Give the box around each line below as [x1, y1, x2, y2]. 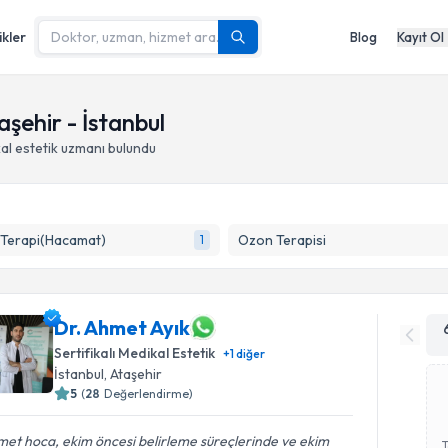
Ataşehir [110, 365, 163, 383]
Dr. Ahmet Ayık [54, 314, 191, 340]
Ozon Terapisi [237, 231, 326, 249]
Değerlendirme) [104, 386, 194, 401]
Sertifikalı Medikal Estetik [54, 344, 216, 362]
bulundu [108, 139, 156, 157]
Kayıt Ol [397, 28, 444, 45]
